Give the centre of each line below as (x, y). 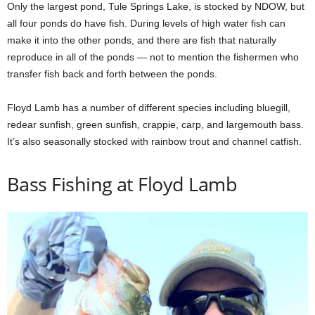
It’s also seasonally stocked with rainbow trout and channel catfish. (154, 142)
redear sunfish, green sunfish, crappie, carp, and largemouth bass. (155, 125)
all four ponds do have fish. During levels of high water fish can (146, 24)
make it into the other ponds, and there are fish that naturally (142, 40)
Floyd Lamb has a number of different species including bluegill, (149, 108)
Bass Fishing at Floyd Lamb (122, 184)
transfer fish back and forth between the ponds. (112, 74)
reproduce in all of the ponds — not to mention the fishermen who (153, 57)
